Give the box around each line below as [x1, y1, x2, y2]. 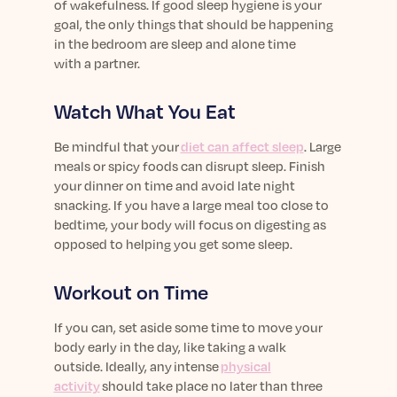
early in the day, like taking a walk [84, 339, 286, 354]
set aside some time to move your [118, 319, 323, 335]
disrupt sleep [205, 158, 284, 174]
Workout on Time [53, 280, 208, 304]
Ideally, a [105, 358, 157, 374]
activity [53, 378, 100, 393]
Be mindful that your [53, 138, 181, 154]
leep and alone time [176, 35, 296, 51]
